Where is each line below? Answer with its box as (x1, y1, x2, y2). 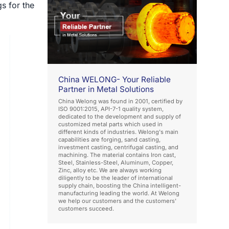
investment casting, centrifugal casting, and (58, 144, 179, 151)
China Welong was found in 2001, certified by (58, 98, 183, 105)
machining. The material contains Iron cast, (58, 151, 176, 159)
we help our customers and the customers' (58, 197, 177, 205)
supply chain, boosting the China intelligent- (58, 182, 181, 190)
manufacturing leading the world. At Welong (58, 190, 180, 197)
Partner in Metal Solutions (58, 84, 154, 95)
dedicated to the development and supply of (58, 113, 181, 121)
